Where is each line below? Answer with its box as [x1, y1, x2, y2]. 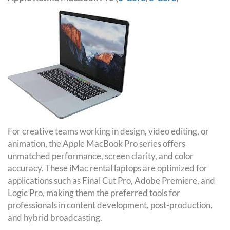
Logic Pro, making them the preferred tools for [8, 187, 180, 199]
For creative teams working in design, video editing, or [8, 126, 209, 137]
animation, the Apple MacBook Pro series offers [8, 138, 185, 149]
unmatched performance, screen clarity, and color [8, 150, 194, 162]
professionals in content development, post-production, [8, 200, 213, 211]
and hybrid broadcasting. [8, 212, 102, 223]
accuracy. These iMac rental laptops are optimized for [8, 163, 207, 174]
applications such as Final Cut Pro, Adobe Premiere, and [8, 175, 215, 186]
